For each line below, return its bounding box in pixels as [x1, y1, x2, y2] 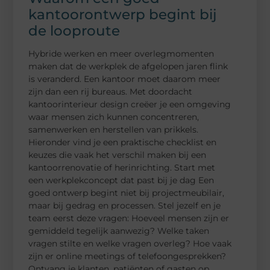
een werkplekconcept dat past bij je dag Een [28, 174, 215, 186]
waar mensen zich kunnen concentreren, [28, 111, 199, 122]
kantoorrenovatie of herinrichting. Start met [28, 162, 216, 173]
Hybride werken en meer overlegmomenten [28, 48, 215, 59]
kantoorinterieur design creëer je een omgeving [28, 98, 231, 110]
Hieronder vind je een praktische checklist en [28, 136, 217, 148]
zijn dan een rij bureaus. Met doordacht [28, 86, 193, 97]
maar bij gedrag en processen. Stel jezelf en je [28, 199, 221, 211]
